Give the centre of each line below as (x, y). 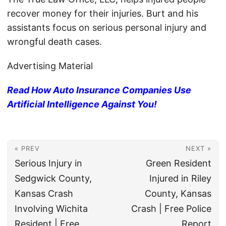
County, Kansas (178, 194)
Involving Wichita (51, 209)
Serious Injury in (48, 163)
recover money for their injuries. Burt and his (103, 14)
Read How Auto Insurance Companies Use (99, 90)
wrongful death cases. (54, 42)
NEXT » (199, 149)
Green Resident (179, 163)
